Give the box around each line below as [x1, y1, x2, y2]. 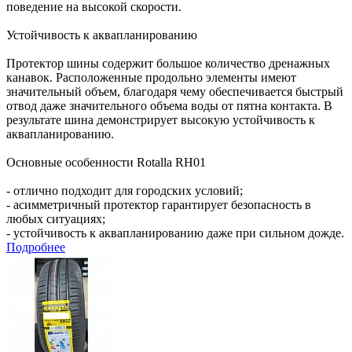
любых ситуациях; [6, 211, 105, 225]
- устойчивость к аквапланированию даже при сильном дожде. [6, 225, 344, 240]
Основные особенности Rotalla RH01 [6, 155, 206, 169]
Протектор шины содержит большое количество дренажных [6, 56, 330, 70]
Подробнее [6, 240, 65, 254]
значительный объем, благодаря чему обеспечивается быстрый [6, 84, 343, 98]
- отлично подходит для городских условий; [6, 183, 243, 197]
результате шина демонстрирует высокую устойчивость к [6, 112, 315, 126]
